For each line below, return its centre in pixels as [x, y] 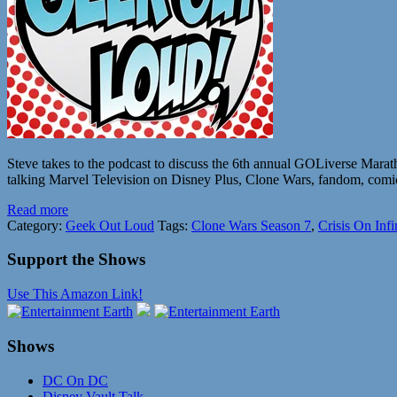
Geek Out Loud [110, 225]
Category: [36, 225]
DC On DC [75, 380]
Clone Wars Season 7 [251, 225]
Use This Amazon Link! [75, 294]
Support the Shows [76, 260]
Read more [38, 209]
